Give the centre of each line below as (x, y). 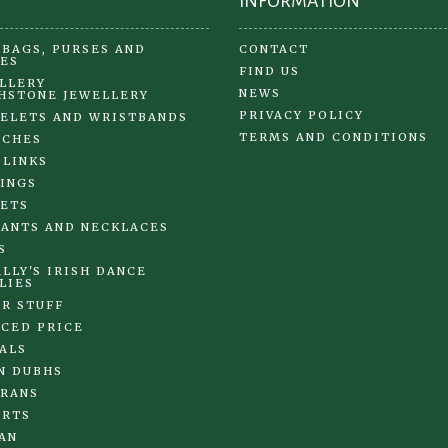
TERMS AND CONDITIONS (333, 136)
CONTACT (274, 48)
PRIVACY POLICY (301, 114)
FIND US (269, 70)
